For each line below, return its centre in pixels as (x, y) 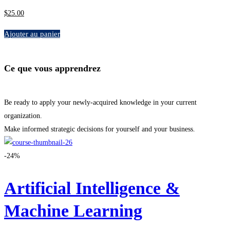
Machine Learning (73, 210)
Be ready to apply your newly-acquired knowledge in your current (100, 102)
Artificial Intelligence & (92, 188)
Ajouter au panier (32, 34)
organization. (23, 116)
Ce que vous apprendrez (52, 68)
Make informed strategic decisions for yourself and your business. (100, 129)
